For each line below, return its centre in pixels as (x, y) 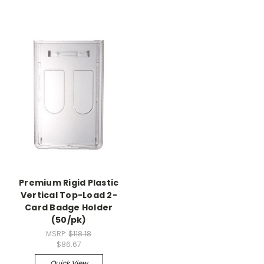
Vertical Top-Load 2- (69, 195)
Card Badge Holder (69, 208)
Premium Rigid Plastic (69, 183)
